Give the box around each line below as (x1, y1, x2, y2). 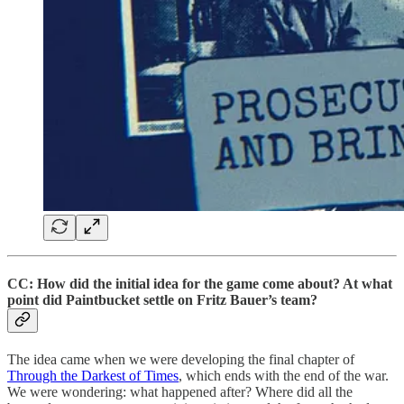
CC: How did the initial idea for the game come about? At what (7, 275, 392, 291)
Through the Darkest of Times (7, 368, 179, 384)
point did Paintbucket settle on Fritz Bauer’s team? (7, 291, 317, 308)
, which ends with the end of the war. (179, 368, 389, 384)
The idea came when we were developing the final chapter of (7, 352, 354, 368)
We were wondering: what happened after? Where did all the (7, 384, 353, 400)
